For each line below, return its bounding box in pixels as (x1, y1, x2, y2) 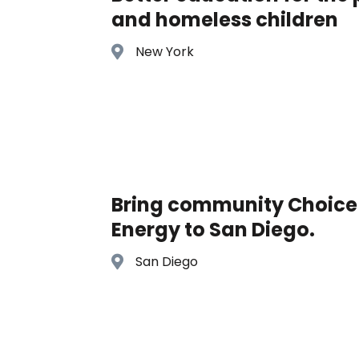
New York (135, 42, 195, 61)
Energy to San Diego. (111, 216, 316, 244)
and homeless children (111, 6, 339, 33)
